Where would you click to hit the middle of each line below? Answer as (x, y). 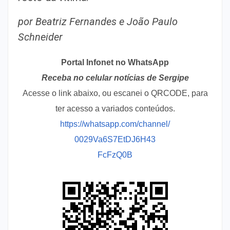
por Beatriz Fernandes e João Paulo (98, 22)
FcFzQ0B (115, 155)
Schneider (42, 37)
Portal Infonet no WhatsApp (115, 62)
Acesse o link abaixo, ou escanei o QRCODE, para (115, 93)
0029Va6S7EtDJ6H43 (115, 139)
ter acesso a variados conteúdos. (115, 109)
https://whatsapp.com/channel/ (115, 124)
